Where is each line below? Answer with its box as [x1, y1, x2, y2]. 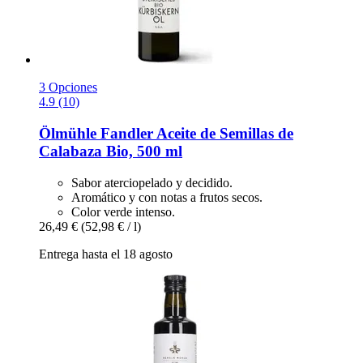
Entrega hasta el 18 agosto [39, 246, 173, 261]
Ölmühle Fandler [39, 125, 153, 143]
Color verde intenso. [71, 204, 175, 219]
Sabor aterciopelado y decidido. [71, 175, 233, 190]
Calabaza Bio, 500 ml [39, 143, 182, 160]
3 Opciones [39, 80, 97, 95]
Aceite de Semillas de [153, 125, 293, 143]
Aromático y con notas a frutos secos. [71, 190, 263, 204]
